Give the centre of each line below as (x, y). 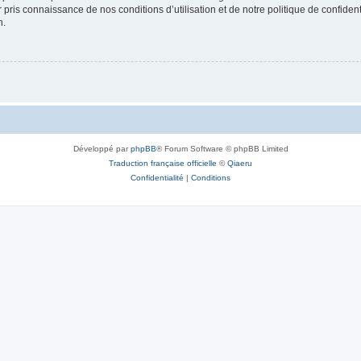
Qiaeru (240, 164)
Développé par (102, 149)
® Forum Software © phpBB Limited (222, 149)
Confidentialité (157, 178)
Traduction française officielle (163, 164)
